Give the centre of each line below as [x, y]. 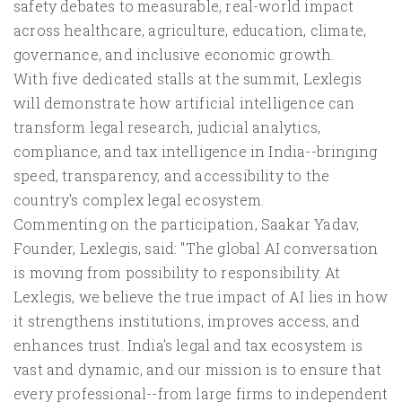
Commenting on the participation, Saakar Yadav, [187, 224]
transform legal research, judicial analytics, [167, 127]
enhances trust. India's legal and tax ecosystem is [188, 345]
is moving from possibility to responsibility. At [177, 273]
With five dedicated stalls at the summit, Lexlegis [188, 79]
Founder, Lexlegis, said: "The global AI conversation [196, 249]
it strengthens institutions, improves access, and [187, 321]
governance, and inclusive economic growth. [174, 55]
